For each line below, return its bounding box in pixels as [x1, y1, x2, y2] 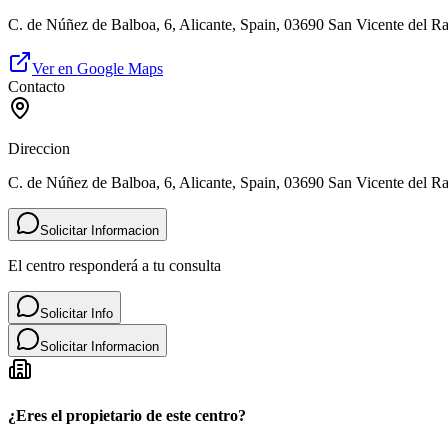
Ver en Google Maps [32, 60, 163, 78]
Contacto [8, 78, 65, 96]
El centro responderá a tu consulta [8, 257, 221, 275]
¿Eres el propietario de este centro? [8, 406, 246, 424]
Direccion [8, 140, 70, 158]
